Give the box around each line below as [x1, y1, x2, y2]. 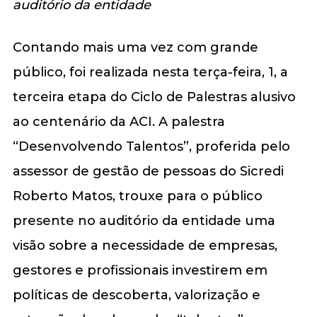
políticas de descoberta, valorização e [12, 287, 260, 303]
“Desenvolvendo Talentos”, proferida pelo [12, 138, 290, 154]
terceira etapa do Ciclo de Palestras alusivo [12, 88, 296, 105]
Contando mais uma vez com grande [12, 39, 258, 55]
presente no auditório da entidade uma [12, 212, 275, 229]
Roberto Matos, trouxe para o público [12, 188, 266, 204]
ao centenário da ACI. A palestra [12, 113, 225, 129]
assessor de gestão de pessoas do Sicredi [12, 163, 284, 179]
